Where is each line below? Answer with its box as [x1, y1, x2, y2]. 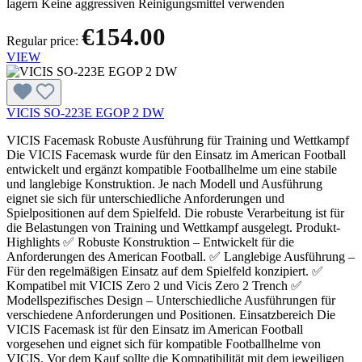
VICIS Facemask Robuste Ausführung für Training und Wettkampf [6, 133, 349, 147]
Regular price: [6, 33, 82, 48]
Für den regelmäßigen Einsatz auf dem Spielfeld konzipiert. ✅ [6, 263, 323, 278]
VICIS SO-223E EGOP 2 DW [6, 105, 164, 120]
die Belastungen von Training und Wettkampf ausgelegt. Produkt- [6, 220, 340, 234]
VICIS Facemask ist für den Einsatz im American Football [6, 322, 303, 336]
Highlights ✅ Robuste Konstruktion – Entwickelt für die [6, 234, 294, 249]
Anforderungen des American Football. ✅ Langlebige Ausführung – [6, 249, 355, 263]
